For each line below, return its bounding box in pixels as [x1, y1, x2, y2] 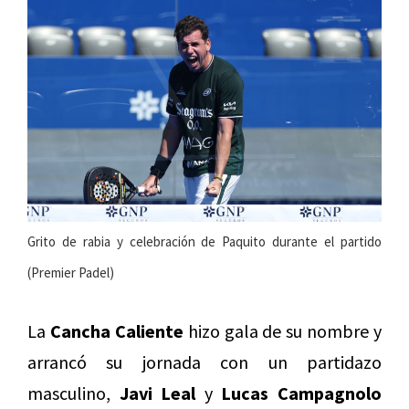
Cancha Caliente [49, 319, 184, 342]
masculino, [27, 381, 120, 404]
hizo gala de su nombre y [183, 319, 382, 342]
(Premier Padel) [27, 263, 114, 281]
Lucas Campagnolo [221, 381, 383, 404]
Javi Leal [119, 381, 196, 404]
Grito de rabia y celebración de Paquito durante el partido [27, 232, 382, 250]
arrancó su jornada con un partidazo [27, 350, 382, 373]
